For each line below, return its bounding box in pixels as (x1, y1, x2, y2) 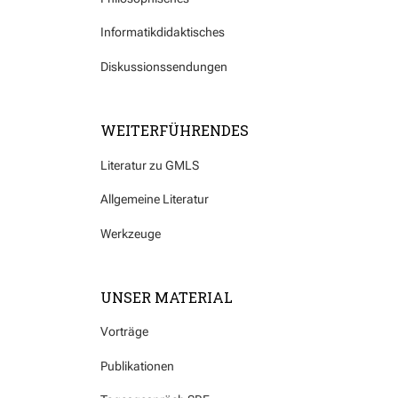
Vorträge (100, 324, 148, 339)
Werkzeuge (100, 226, 161, 241)
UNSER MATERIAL (100, 287, 233, 306)
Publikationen (100, 358, 174, 373)
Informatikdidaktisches (100, 25, 225, 40)
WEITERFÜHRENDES (100, 120, 249, 139)
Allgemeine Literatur (100, 192, 209, 207)
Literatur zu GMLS (100, 157, 199, 172)
